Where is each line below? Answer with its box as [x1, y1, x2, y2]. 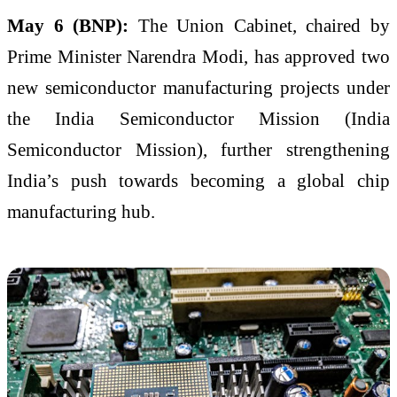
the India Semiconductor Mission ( [7, 107, 351, 128]
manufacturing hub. [7, 200, 155, 222]
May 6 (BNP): [7, 14, 138, 35]
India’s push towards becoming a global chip [7, 169, 390, 191]
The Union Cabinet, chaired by [137, 14, 391, 35]
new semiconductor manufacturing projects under [7, 76, 390, 97]
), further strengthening [196, 138, 391, 160]
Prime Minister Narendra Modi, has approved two [7, 45, 390, 66]
